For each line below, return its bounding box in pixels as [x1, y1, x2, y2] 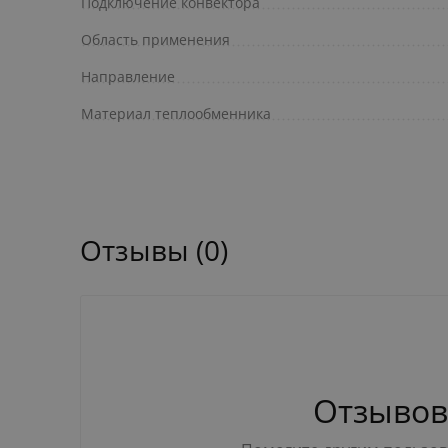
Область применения [81, 30, 230, 50]
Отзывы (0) [80, 231, 228, 270]
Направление [81, 67, 175, 87]
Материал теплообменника [81, 104, 271, 124]
